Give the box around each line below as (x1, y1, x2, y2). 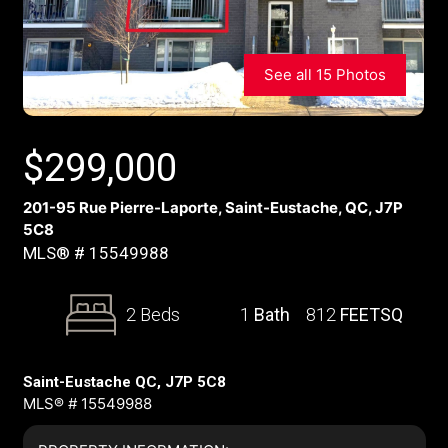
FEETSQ (340, 304, 403, 325)
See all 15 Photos (263, 65, 386, 84)
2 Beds (126, 304, 181, 325)
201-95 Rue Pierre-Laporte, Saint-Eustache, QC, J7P (22, 198, 403, 217)
